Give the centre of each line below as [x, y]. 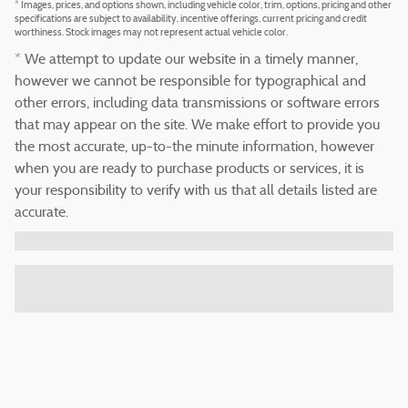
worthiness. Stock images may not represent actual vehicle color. [151, 34]
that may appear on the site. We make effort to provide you [197, 126]
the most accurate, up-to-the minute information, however [194, 148]
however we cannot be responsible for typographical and [190, 82]
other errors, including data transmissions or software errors [197, 104]
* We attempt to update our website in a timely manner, [186, 61]
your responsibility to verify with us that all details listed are [196, 192]
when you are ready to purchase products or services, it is [189, 170]
